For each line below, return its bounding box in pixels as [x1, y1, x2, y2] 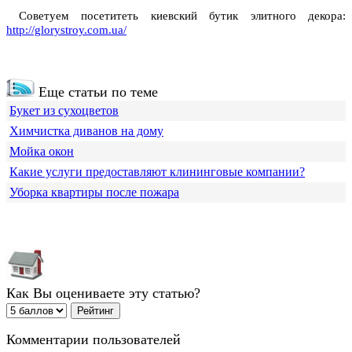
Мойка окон [9, 145, 74, 159]
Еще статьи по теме [35, 84, 158, 101]
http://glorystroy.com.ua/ [6, 24, 126, 37]
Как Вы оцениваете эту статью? [6, 285, 200, 302]
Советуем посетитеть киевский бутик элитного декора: [6, 9, 346, 23]
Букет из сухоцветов [9, 104, 119, 118]
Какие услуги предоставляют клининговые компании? [9, 165, 305, 179]
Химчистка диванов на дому [9, 124, 163, 138]
